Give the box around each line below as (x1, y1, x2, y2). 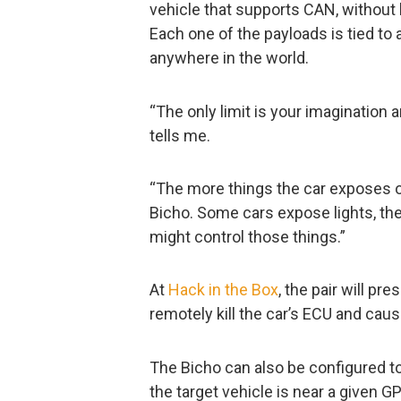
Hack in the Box (168, 280, 278, 300)
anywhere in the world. (149, 48, 309, 68)
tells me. (149, 125, 210, 145)
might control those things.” (149, 226, 346, 246)
